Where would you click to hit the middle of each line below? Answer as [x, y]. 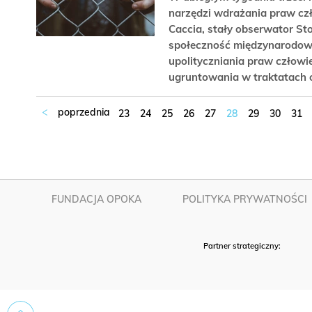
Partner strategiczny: [243, 246]
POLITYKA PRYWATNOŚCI [245, 199]
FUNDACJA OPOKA [97, 199]
